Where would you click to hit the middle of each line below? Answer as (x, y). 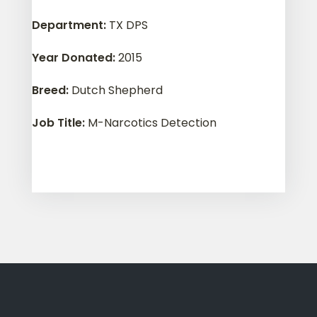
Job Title (57, 123)
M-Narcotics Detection (152, 123)
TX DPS (128, 25)
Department (67, 25)
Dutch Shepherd (117, 90)
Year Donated (72, 58)
